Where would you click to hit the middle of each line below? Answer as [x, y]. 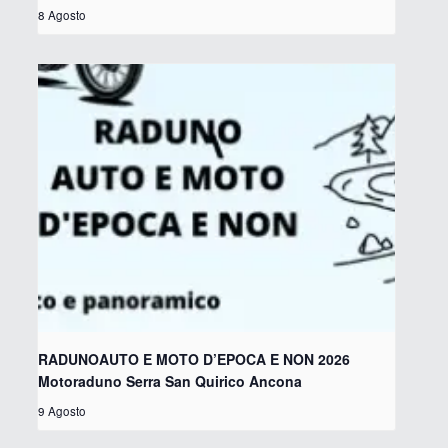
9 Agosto [61, 411]
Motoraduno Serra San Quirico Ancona [169, 381]
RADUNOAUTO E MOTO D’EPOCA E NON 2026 [193, 359]
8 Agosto [61, 15]
